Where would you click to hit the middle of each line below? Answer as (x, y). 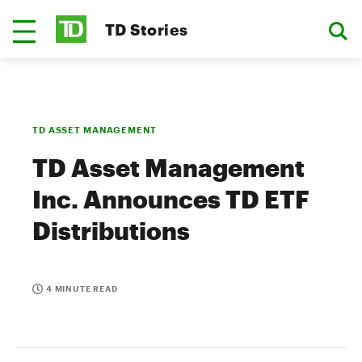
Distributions (111, 231)
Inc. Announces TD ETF (171, 199)
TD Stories (147, 29)
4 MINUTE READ (82, 288)
